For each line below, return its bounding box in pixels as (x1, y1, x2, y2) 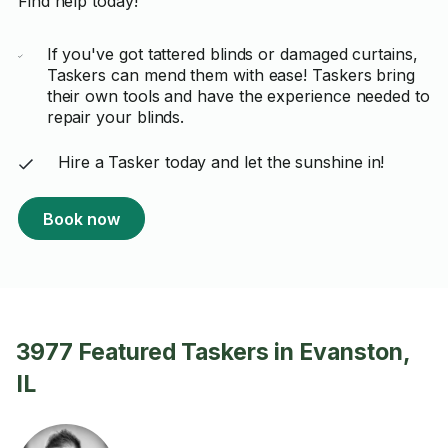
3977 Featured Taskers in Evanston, (16, 338, 410, 366)
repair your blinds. (46, 107, 185, 127)
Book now (42, 208, 120, 229)
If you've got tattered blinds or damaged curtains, (46, 44, 418, 64)
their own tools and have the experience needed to (46, 86, 430, 106)
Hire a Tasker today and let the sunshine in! (57, 152, 385, 172)
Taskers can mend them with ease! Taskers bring (46, 65, 416, 85)
